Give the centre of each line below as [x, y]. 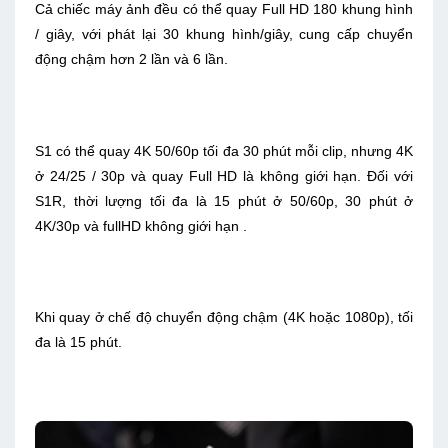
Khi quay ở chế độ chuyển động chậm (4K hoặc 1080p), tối [224, 317]
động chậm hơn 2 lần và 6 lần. [133, 59]
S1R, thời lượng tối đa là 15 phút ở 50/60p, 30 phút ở [224, 200]
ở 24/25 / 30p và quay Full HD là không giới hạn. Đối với [224, 175]
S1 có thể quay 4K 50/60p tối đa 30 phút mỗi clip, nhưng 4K [224, 150]
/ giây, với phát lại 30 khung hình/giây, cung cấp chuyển [224, 34]
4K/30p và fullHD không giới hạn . [141, 225]
